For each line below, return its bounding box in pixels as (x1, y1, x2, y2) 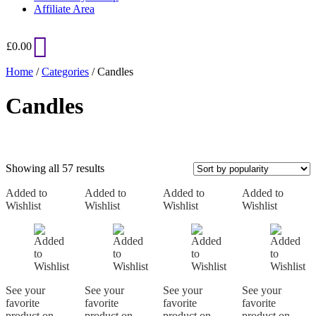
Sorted (104, 161, 133, 174)
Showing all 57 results (6, 162, 104, 174)
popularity (104, 186, 149, 199)
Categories (42, 66, 89, 78)
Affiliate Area (34, 3, 95, 15)
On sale (24, 238, 58, 250)
